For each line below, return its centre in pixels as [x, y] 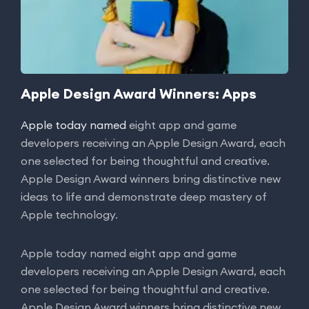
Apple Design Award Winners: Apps [139, 93]
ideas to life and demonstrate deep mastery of [144, 196]
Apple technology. [69, 214]
